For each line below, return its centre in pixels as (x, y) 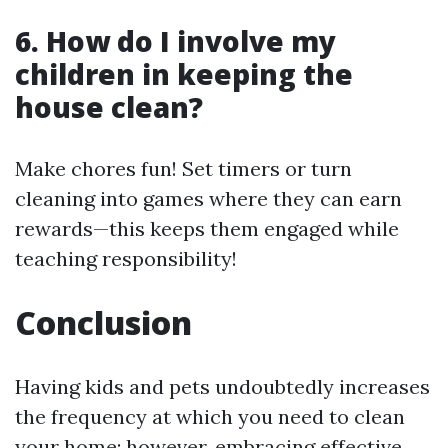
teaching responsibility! (126, 259)
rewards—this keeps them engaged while (207, 229)
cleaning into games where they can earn (208, 199)
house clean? (109, 107)
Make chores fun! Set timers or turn (183, 169)
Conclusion (103, 323)
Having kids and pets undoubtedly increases (222, 387)
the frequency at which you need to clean (210, 417)
